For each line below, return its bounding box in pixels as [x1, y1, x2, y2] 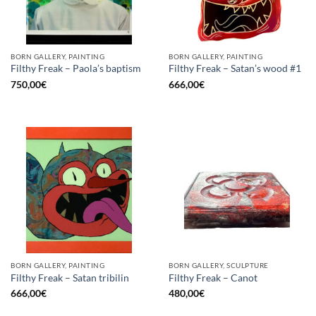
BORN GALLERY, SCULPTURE [169, 261, 269, 270]
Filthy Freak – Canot [169, 272, 257, 284]
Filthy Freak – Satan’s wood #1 [169, 63, 301, 75]
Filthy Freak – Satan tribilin [11, 272, 129, 284]
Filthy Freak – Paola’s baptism [11, 63, 141, 75]
